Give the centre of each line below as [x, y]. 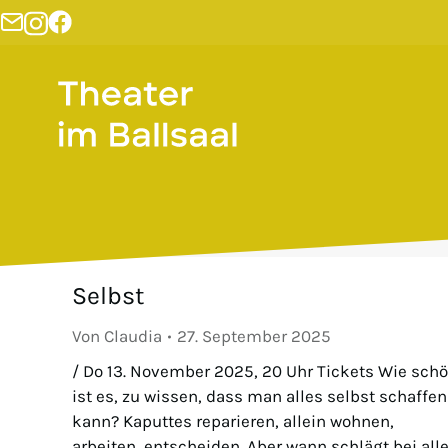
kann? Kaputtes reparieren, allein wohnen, [233, 421]
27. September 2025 [254, 336]
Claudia [133, 336]
